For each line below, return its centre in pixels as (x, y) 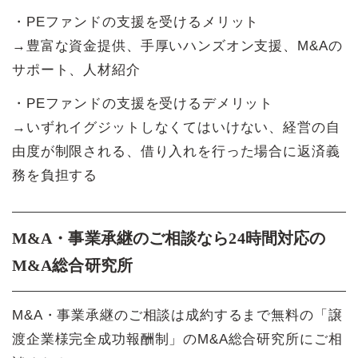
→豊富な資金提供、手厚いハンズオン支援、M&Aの (177, 46)
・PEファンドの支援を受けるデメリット (143, 103)
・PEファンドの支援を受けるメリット (136, 22)
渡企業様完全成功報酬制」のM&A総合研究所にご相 (177, 339)
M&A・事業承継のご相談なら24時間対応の (169, 238)
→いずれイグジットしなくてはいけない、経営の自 (176, 127)
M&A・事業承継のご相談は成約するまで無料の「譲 (177, 315)
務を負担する (55, 175)
